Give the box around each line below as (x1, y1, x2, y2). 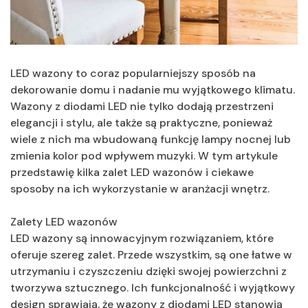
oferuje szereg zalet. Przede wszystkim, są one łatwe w (10, 247, 292, 262)
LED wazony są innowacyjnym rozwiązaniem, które (10, 230, 274, 245)
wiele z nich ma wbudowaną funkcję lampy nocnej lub (10, 131, 291, 146)
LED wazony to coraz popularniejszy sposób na (10, 65, 256, 80)
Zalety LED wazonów (10, 214, 118, 229)
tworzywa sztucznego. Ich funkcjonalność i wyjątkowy (10, 280, 295, 295)
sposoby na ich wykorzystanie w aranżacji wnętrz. (10, 181, 269, 196)
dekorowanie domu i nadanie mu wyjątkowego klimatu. (10, 82, 295, 97)
